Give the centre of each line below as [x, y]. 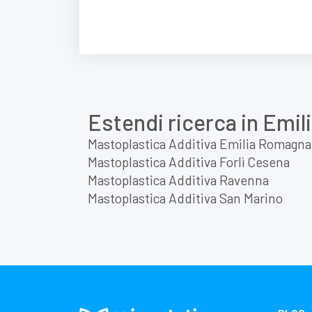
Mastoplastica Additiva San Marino [185, 198]
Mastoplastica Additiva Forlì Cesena [189, 162]
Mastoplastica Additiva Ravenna [178, 180]
